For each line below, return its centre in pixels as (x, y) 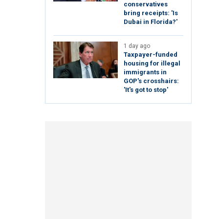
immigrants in (145, 72)
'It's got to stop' (146, 90)
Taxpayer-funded (151, 55)
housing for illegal (152, 64)
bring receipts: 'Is (151, 13)
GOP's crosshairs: (151, 81)
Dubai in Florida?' (151, 22)
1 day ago (137, 46)
